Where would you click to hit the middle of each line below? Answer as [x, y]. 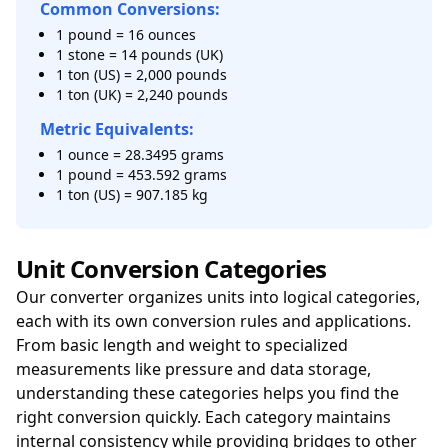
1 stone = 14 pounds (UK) [139, 54]
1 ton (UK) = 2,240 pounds [142, 94]
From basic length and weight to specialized [182, 345]
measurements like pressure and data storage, [193, 369]
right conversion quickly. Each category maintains [203, 417]
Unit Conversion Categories [171, 268]
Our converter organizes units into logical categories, [218, 297]
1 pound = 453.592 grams [141, 174]
